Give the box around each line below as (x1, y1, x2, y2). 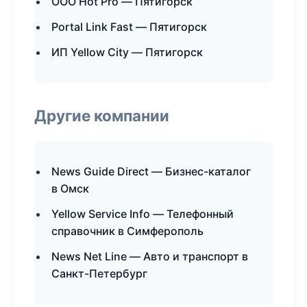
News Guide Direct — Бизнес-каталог (51, 164, 251, 178)
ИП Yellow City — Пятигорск (51, 45, 203, 59)
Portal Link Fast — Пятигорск (51, 20, 207, 34)
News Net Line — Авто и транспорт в (51, 249, 248, 263)
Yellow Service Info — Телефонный (51, 207, 234, 221)
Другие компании (34, 106, 169, 125)
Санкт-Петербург (51, 267, 147, 280)
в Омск (51, 182, 89, 195)
